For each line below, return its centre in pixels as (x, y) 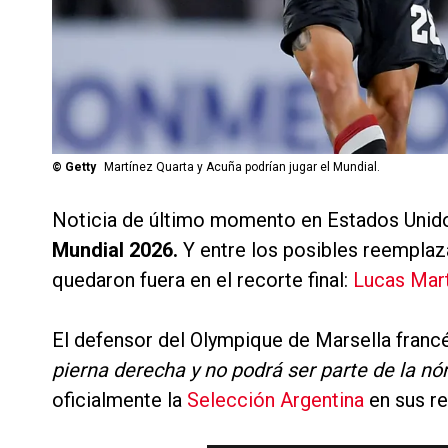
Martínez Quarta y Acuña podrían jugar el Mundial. (242, 167)
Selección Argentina (275, 400)
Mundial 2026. (115, 250)
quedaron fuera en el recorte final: (202, 280)
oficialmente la (119, 400)
